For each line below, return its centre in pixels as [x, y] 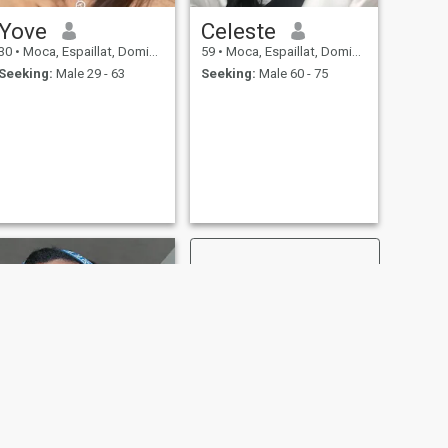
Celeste [238, 30]
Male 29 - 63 [88, 74]
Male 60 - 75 [291, 74]
